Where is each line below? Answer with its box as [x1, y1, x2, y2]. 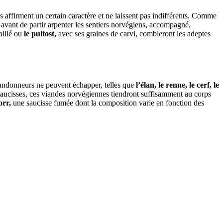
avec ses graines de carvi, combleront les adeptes [56, 29, 211, 38]
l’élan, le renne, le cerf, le [136, 81, 219, 90]
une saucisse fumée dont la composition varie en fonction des [11, 99, 204, 108]
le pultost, [24, 29, 56, 38]
